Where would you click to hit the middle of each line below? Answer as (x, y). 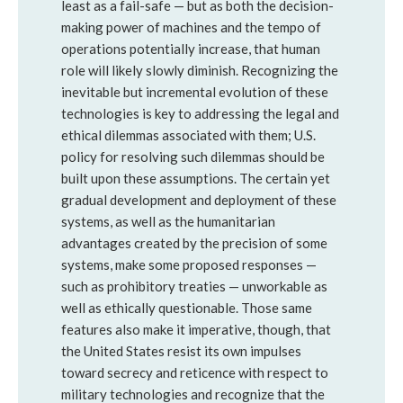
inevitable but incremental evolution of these (195, 92)
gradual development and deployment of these (199, 200)
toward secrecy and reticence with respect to (195, 372)
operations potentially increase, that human (191, 49)
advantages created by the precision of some (194, 243)
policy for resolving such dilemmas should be (193, 157)
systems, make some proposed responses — (189, 264)
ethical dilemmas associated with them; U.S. (188, 135)
